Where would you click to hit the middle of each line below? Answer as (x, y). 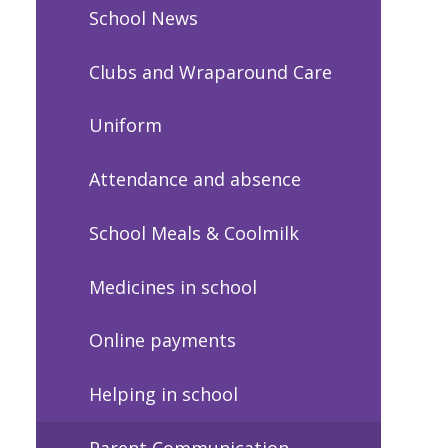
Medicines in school (172, 286)
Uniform (125, 125)
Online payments (162, 340)
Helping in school (163, 394)
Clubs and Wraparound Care (210, 71)
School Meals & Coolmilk (193, 232)
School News (143, 17)
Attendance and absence (194, 179)
